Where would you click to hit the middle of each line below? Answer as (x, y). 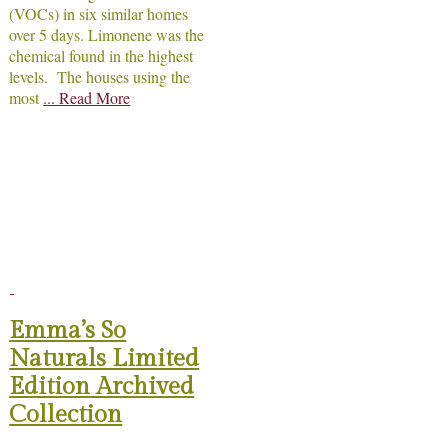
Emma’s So (68, 331)
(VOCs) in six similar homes (99, 13)
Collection (66, 415)
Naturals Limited (104, 359)
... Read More (87, 97)
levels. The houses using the (100, 76)
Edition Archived (102, 387)
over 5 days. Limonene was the (107, 34)
